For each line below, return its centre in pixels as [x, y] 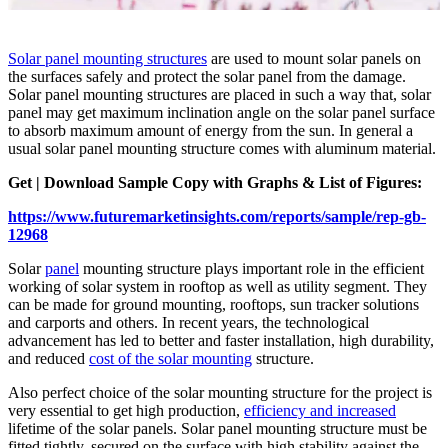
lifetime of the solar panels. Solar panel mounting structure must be [217, 429]
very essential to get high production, [126, 411]
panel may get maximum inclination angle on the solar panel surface [221, 113]
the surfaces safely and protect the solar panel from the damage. [207, 77]
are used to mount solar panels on [314, 59]
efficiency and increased [320, 411]
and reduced [48, 359]
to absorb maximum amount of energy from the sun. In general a [210, 131]
